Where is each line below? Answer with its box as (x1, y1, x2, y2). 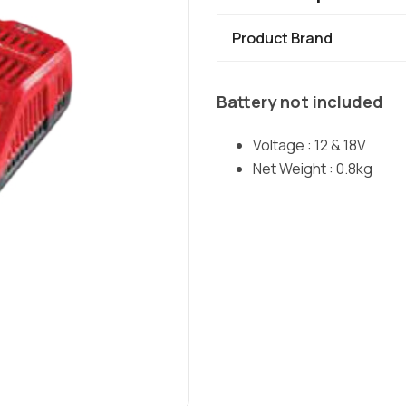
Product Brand (232, 28, 333, 48)
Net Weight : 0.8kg (253, 159, 372, 179)
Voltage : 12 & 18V (253, 135, 366, 155)
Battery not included (217, 91, 383, 112)
